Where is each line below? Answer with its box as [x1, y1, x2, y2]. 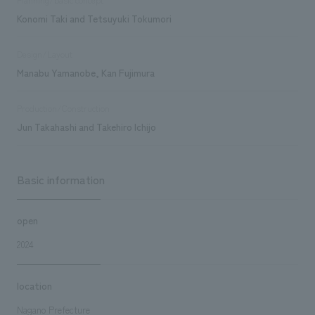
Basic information [16, 170, 105, 188]
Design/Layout [16, 47, 72, 60]
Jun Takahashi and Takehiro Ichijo [16, 119, 156, 134]
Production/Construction [16, 101, 110, 115]
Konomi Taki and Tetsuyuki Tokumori [16, 11, 172, 25]
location [16, 278, 52, 292]
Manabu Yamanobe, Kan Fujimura [16, 65, 155, 79]
